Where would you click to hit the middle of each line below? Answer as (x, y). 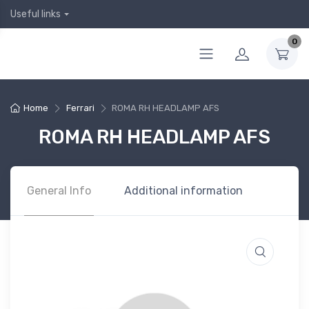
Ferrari (80, 108)
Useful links (36, 14)
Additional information (183, 191)
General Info (59, 191)
